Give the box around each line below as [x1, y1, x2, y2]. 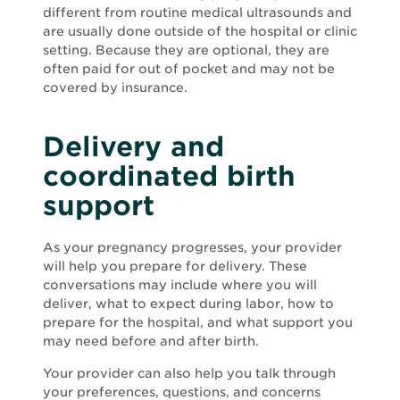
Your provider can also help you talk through [43, 365, 336, 380]
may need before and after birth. [43, 333, 259, 348]
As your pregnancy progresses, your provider [43, 239, 342, 254]
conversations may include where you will [43, 277, 317, 292]
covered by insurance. [43, 79, 187, 95]
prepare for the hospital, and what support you [43, 314, 353, 329]
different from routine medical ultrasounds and [43, 4, 352, 20]
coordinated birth [43, 159, 296, 192]
